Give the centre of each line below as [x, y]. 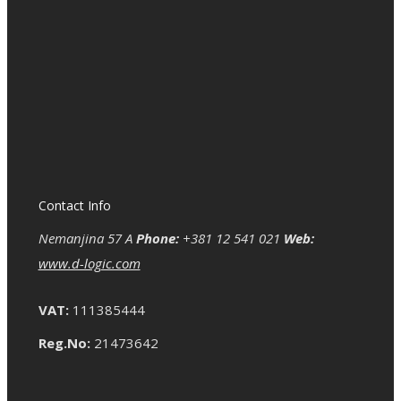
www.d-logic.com [89, 263]
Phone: [157, 238]
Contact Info [74, 205]
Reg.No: [64, 343]
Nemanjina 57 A [85, 238]
